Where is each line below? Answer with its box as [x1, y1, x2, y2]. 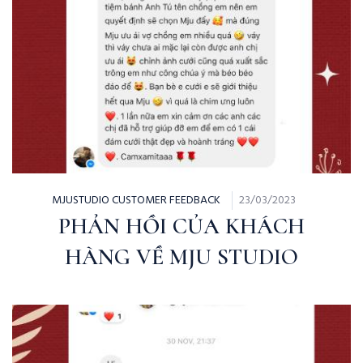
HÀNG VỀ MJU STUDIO [65, 243, 298, 271]
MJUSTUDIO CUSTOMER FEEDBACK [51, 191, 220, 211]
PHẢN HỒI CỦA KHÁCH [58, 212, 305, 241]
